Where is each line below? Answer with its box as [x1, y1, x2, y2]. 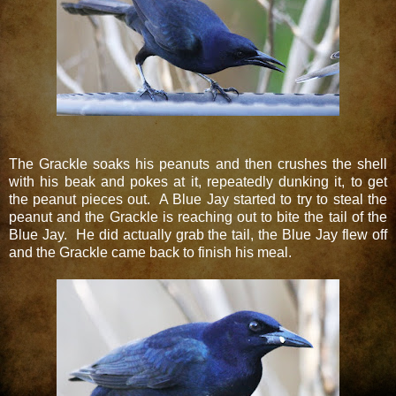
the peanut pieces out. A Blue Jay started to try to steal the [9, 191, 387, 207]
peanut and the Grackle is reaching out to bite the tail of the [9, 209, 387, 225]
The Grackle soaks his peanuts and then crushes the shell [9, 156, 387, 171]
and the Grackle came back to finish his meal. [9, 244, 292, 260]
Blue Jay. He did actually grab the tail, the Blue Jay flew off [9, 226, 387, 242]
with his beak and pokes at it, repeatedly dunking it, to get [9, 173, 387, 189]
